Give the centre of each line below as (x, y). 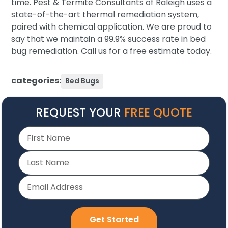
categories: (36, 81)
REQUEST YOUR (80, 112)
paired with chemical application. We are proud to (112, 26)
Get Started (114, 219)
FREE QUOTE (158, 112)
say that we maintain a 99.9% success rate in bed (109, 39)
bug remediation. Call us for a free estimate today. (112, 51)
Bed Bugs (82, 81)
